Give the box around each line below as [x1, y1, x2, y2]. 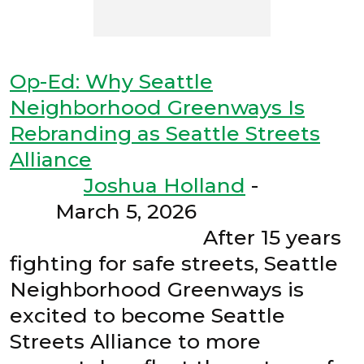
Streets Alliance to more [10, 328, 261, 353]
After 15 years [10, 224, 341, 249]
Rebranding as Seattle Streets [10, 120, 320, 145]
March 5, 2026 [10, 198, 344, 223]
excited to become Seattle [10, 302, 285, 327]
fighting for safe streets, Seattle [10, 250, 338, 275]
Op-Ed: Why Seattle [10, 68, 213, 93]
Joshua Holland [84, 172, 245, 197]
